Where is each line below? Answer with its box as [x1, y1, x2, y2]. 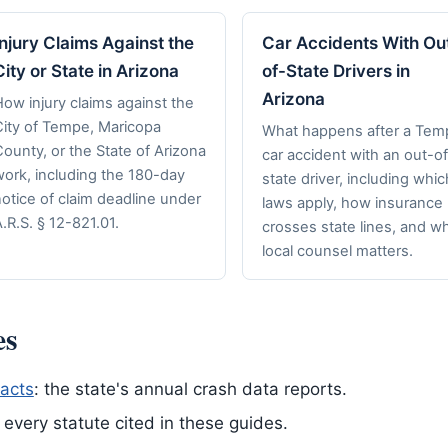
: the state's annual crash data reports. [33, 378, 347, 399]
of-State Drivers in [261, 61, 410, 82]
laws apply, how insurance [261, 193, 443, 212]
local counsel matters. [261, 241, 413, 260]
